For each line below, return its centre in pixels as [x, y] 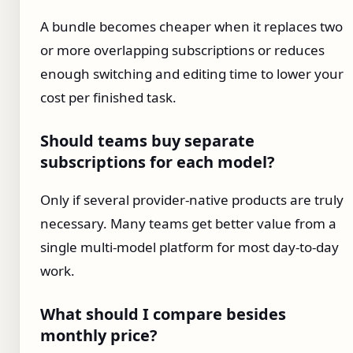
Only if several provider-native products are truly [192, 200]
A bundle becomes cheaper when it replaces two [191, 27]
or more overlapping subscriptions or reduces [182, 50]
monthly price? [99, 336]
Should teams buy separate [147, 141]
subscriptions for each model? [158, 162]
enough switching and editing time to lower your [192, 74]
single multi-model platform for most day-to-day [190, 247]
